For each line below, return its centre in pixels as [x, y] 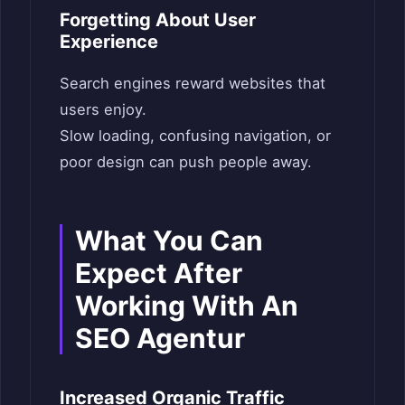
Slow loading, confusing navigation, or [195, 135]
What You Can [169, 240]
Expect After [159, 273]
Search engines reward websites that [193, 83]
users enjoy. [103, 109]
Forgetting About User [158, 19]
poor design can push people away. [186, 161]
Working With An [187, 305]
